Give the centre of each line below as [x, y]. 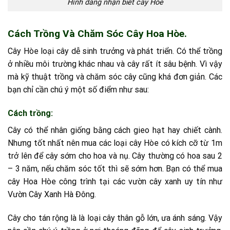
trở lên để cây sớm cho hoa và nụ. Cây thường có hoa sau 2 [115, 156]
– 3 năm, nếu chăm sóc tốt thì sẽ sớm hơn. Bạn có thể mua [115, 169]
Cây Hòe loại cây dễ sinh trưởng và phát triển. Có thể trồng [115, 51]
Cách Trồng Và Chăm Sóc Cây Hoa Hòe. [97, 33]
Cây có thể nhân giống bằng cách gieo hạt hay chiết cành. [115, 130]
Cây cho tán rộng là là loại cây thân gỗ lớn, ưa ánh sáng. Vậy [115, 218]
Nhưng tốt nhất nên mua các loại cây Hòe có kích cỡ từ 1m [115, 143]
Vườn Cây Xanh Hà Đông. [52, 195]
